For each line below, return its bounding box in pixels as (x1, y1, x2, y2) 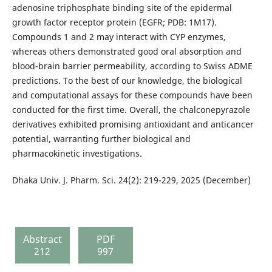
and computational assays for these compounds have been (12, 89, 253, 101)
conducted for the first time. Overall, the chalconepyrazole (12, 103, 250, 115)
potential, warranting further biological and (12, 132, 191, 144)
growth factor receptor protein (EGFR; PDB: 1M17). (12, 16, 217, 28)
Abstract (22, 233, 62, 246)
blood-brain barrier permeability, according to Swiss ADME (12, 59, 253, 72)
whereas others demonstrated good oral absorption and (12, 45, 242, 57)
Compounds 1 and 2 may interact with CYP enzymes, (12, 30, 226, 42)
